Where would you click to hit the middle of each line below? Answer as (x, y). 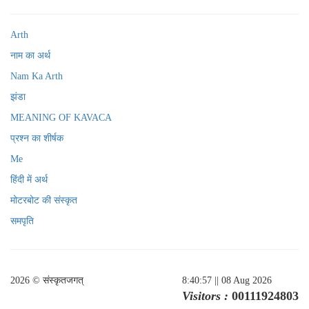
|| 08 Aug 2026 (242, 280)
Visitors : (205, 296)
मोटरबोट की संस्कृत (44, 200)
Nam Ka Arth (37, 76)
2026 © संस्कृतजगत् (47, 280)
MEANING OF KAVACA (61, 118)
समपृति (22, 221)
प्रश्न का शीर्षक (37, 138)
